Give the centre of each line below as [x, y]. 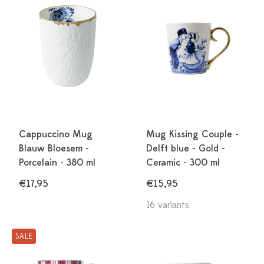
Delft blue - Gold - [186, 148]
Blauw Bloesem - [54, 148]
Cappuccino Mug [56, 134]
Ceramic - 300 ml [183, 163]
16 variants [168, 205]
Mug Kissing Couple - [192, 134]
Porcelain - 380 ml [57, 163]
